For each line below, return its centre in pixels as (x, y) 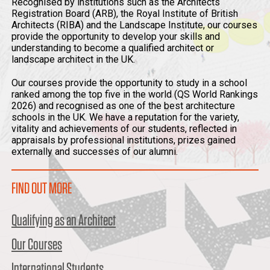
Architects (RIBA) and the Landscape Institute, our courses (134, 25)
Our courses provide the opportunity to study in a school (129, 83)
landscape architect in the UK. (73, 59)
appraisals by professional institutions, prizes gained (124, 140)
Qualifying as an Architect (64, 220)
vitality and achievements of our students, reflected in (124, 129)
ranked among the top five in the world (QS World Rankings (135, 94)
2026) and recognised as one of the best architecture (123, 106)
